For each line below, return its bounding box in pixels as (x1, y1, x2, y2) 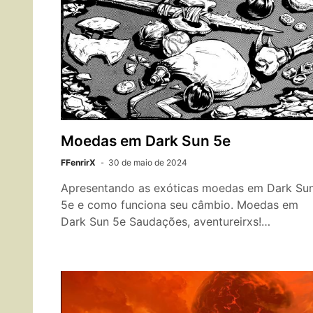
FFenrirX (61, 157, 96, 168)
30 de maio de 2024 (108, 157, 187, 168)
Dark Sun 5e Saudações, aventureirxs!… (61, 214, 270, 228)
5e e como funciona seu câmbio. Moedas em (61, 198, 298, 212)
